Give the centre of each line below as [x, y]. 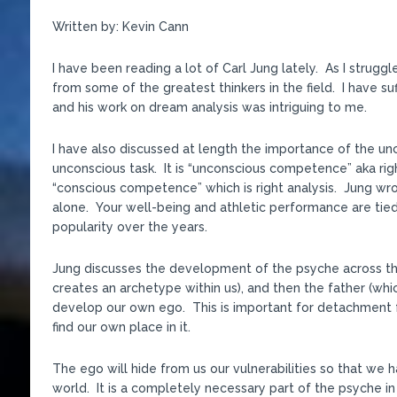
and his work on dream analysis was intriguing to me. [209, 107]
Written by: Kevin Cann [120, 26]
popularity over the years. [129, 226]
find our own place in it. [121, 327]
